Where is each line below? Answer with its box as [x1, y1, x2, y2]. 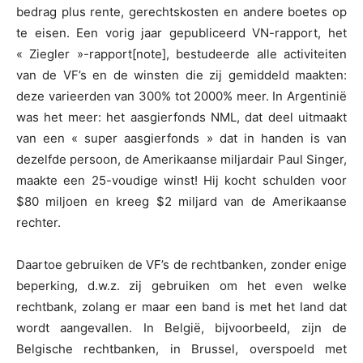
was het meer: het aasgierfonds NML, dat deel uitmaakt [16, 109, 347, 126]
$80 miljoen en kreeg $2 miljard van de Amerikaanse [16, 194, 347, 210]
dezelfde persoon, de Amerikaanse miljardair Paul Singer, [16, 152, 347, 168]
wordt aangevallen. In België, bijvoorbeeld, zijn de [16, 320, 347, 336]
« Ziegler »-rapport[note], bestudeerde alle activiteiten [16, 46, 347, 62]
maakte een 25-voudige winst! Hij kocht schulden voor [16, 173, 347, 189]
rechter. [16, 215, 61, 231]
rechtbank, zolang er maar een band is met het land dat [16, 299, 347, 315]
